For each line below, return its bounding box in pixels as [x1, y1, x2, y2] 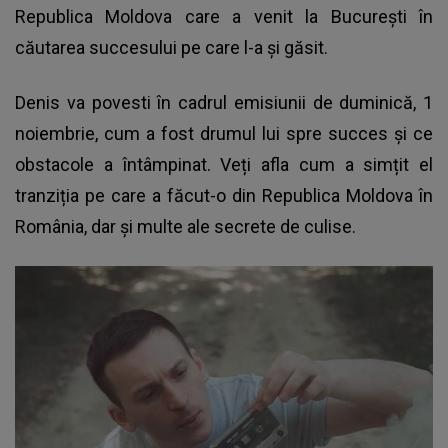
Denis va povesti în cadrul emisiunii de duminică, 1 [15, 92, 433, 114]
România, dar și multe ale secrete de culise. [15, 216, 360, 238]
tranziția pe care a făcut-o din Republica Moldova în [15, 185, 433, 207]
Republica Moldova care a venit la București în [15, 6, 433, 28]
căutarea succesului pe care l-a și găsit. [15, 37, 332, 59]
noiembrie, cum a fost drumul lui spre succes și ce [15, 123, 433, 145]
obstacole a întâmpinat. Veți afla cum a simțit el [15, 154, 433, 176]
